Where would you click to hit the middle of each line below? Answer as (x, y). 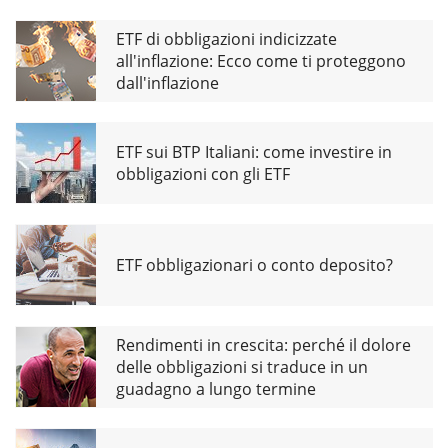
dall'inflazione (167, 82)
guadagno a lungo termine (216, 388)
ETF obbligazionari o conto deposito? (254, 264)
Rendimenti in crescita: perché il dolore (263, 344)
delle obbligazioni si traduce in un (242, 366)
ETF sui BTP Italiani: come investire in (254, 151)
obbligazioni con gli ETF (203, 173)
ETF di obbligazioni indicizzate (226, 38)
